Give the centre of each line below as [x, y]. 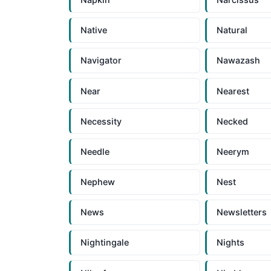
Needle [95, 151]
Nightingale [105, 243]
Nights [230, 243]
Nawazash [238, 60]
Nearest [233, 91]
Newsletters [241, 212]
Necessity [101, 121]
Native [94, 30]
